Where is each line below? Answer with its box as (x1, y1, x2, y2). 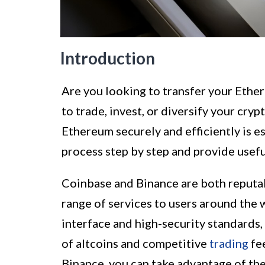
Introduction (60, 47, 155, 68)
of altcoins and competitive (62, 235, 209, 250)
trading (209, 235, 248, 250)
